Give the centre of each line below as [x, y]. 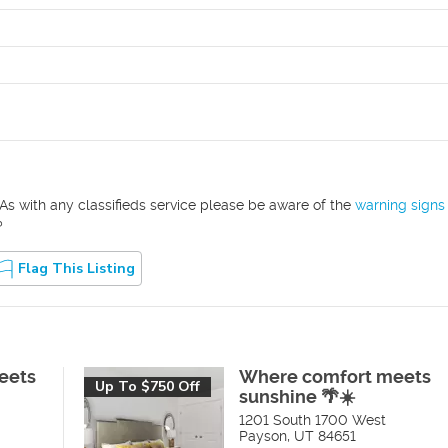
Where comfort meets [335, 376]
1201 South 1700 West [312, 420]
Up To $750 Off [147, 386]
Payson [263, 436]
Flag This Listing [76, 268]
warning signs [400, 205]
